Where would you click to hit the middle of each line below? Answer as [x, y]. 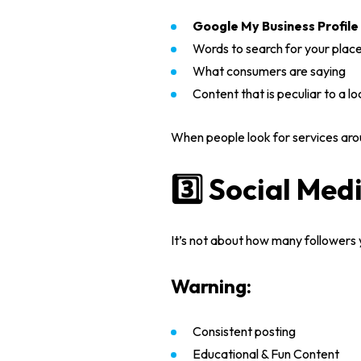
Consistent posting [244, 331]
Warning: [211, 286]
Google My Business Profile [276, 26]
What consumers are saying [269, 71]
